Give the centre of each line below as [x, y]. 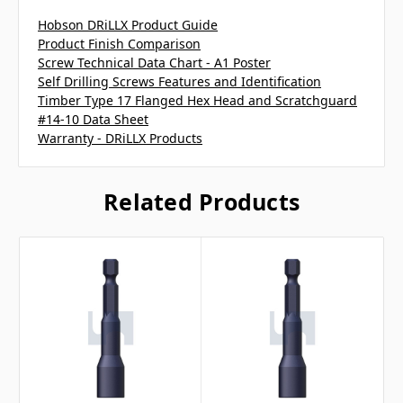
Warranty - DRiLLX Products [120, 138]
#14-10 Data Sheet [93, 119]
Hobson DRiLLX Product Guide [128, 24]
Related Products [201, 201]
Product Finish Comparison [119, 43]
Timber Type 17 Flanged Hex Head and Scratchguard [197, 100]
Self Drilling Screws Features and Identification [179, 81]
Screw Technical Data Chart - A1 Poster [154, 62]
